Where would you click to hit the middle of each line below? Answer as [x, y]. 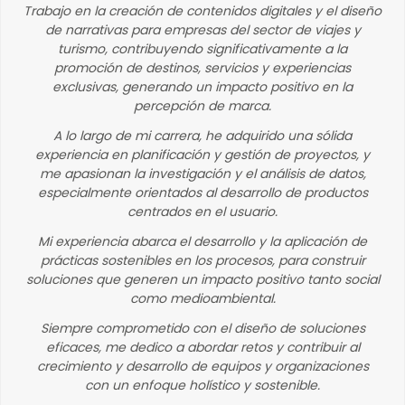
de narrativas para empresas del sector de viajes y [202, 30]
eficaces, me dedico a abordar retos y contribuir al [202, 347]
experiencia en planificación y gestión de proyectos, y [202, 155]
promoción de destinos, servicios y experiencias [202, 68]
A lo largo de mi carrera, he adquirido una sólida [202, 136]
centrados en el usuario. [202, 212]
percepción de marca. [202, 106]
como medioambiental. [202, 298]
